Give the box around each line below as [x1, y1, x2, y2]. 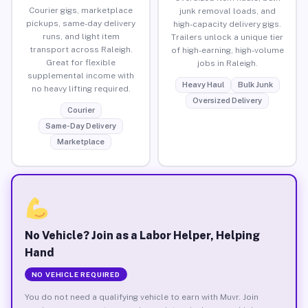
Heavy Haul [181, 80, 224, 89]
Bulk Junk [237, 80, 273, 89]
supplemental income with [27, 70, 134, 80]
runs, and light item [42, 31, 120, 41]
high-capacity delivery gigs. [173, 19, 281, 29]
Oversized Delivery [192, 96, 262, 104]
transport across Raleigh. [29, 44, 133, 54]
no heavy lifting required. [31, 83, 131, 93]
